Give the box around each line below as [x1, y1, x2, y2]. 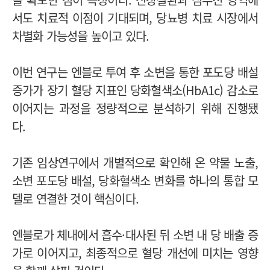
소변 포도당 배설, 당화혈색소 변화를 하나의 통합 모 [12, 171, 258, 189]
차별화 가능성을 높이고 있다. [12, 27, 149, 45]
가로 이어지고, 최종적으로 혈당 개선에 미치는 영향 [12, 243, 258, 262]
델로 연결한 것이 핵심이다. [12, 189, 139, 207]
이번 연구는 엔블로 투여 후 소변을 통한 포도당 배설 [12, 63, 258, 81]
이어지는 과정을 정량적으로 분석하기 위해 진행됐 [12, 99, 258, 117]
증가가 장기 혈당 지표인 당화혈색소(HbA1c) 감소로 [12, 81, 258, 99]
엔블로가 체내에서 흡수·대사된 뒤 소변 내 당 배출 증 [12, 225, 259, 243]
